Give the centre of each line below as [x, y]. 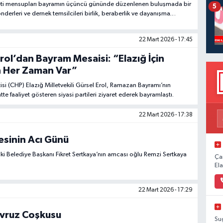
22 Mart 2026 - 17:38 [166, 115]
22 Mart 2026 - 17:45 [166, 40]
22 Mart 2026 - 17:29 [166, 190]
